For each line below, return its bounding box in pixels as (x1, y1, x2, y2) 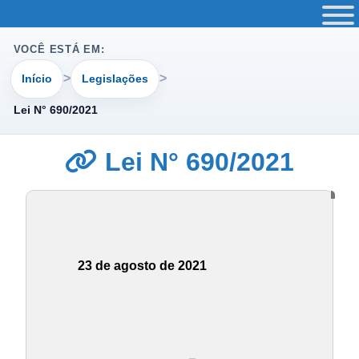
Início (22, 71, 53, 85)
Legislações (81, 71, 148, 85)
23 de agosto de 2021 (78, 259, 207, 273)
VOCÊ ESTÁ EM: (13, 43, 105, 56)
